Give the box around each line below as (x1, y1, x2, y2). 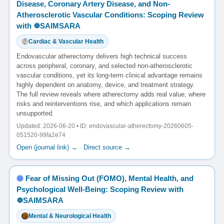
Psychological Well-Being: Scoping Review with (16, 185, 183, 194)
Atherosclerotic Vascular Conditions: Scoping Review (16, 10, 204, 19)
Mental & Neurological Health (28, 212, 111, 220)
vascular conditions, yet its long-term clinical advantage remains (16, 71, 202, 79)
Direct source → (83, 143, 130, 151)
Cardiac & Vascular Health (28, 38, 103, 45)
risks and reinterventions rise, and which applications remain (16, 100, 191, 108)
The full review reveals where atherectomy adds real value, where (16, 90, 205, 98)
